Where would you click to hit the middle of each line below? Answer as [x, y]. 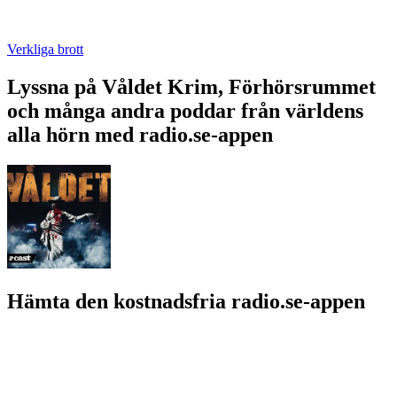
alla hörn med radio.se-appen [140, 134]
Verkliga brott [45, 49]
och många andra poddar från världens [185, 110]
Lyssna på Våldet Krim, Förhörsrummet [191, 86]
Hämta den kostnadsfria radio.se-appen [186, 301]
